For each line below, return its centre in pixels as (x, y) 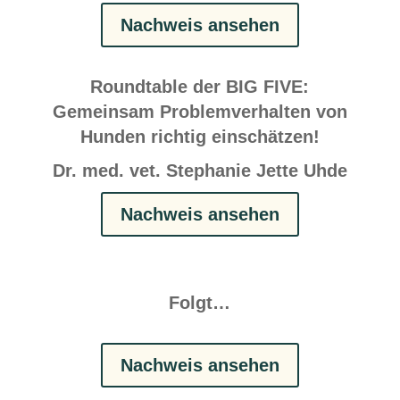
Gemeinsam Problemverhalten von (200, 111)
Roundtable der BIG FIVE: (200, 86)
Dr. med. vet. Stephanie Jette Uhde (200, 170)
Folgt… (200, 302)
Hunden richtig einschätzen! (200, 136)
